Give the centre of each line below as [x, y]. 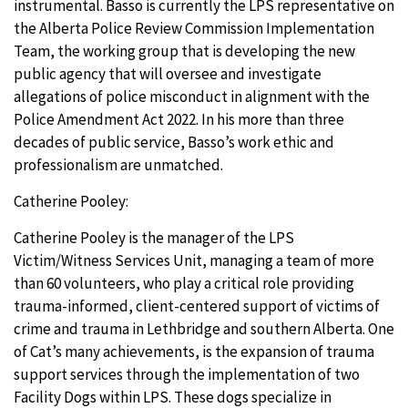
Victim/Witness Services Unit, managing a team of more [194, 260]
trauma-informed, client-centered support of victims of [197, 306]
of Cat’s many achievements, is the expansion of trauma [194, 352]
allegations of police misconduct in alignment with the [192, 97]
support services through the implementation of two [187, 374]
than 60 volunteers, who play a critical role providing [184, 283]
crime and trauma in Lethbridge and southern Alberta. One [204, 329]
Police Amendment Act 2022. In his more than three [179, 119]
